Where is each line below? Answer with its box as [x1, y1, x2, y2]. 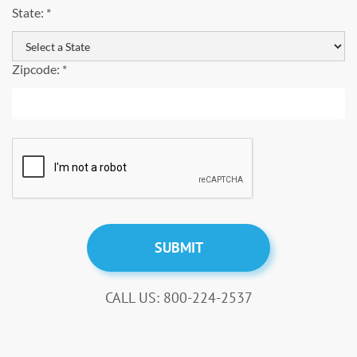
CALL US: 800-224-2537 [104, 288, 253, 307]
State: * [12, 5, 51, 20]
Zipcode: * [12, 61, 67, 76]
